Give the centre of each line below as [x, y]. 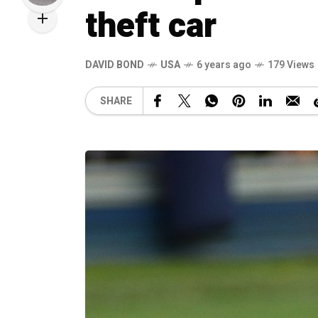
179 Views [291, 65]
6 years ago [224, 65]
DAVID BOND [115, 65]
